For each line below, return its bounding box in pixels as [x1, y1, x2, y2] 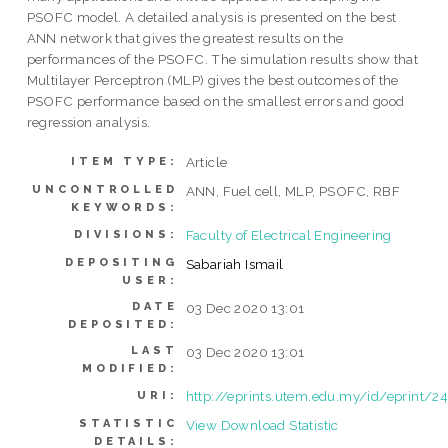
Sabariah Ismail [185, 255, 284, 272]
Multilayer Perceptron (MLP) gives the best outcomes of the [26, 72, 399, 89]
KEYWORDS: [71, 200, 178, 214]
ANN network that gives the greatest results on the [26, 30, 344, 47]
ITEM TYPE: [71, 154, 178, 168]
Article [185, 153, 228, 170]
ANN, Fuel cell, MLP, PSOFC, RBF [185, 182, 401, 199]
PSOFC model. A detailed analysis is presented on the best [26, 9, 397, 26]
